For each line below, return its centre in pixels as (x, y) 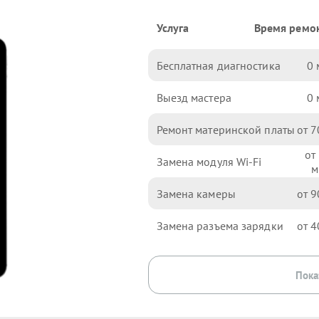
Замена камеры (196, 193)
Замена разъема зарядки (220, 225)
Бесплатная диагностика (218, 65)
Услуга (173, 28)
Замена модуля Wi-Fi (209, 161)
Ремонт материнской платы (225, 129)
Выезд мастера (194, 97)
